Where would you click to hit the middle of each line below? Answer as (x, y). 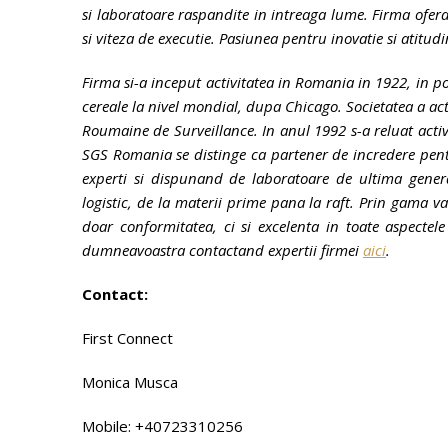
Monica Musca (130, 382)
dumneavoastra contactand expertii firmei (222, 250)
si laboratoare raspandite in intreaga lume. (227, 14)
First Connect (127, 338)
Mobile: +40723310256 (162, 426)
